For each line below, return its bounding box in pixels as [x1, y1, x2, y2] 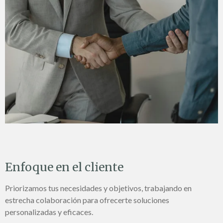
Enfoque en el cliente [5, 159, 123, 174]
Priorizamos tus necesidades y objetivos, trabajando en [5, 183, 192, 193]
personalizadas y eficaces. [5, 207, 93, 217]
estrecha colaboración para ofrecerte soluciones [5, 195, 169, 205]
